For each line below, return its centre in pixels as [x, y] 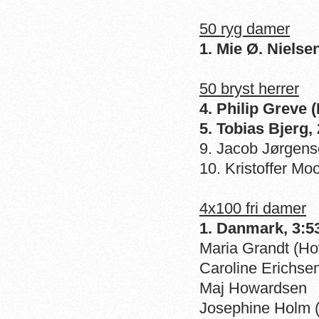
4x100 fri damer [253, 208]
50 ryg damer [245, 29]
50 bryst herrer [249, 89]
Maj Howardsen [253, 288]
